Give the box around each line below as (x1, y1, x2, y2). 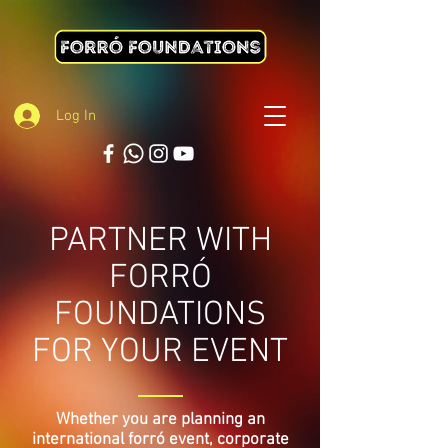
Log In (55, 106, 96, 125)
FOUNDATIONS (54, 295, 266, 336)
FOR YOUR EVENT (32, 332, 288, 373)
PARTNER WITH (48, 221, 272, 262)
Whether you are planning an (55, 410, 265, 430)
